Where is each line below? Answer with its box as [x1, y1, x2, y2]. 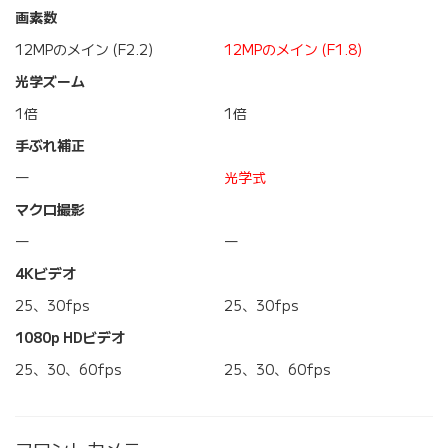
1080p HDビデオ [15, 329, 125, 348]
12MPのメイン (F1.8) [224, 41, 362, 60]
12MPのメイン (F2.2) [15, 41, 153, 60]
